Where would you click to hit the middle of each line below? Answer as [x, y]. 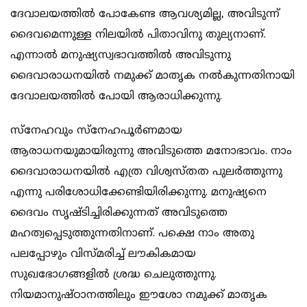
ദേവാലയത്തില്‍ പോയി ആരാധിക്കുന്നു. [116, 97]
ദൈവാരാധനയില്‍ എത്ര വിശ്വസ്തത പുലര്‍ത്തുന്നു [146, 172]
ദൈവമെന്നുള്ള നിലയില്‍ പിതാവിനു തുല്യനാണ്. [138, 35]
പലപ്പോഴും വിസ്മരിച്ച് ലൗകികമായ [103, 255]
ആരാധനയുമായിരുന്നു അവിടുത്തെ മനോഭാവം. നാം [151, 152]
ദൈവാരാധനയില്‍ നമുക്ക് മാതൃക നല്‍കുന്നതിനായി [152, 76]
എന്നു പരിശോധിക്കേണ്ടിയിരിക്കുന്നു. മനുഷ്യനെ [138, 193]
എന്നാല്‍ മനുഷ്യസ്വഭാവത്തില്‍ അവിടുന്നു [121, 56]
